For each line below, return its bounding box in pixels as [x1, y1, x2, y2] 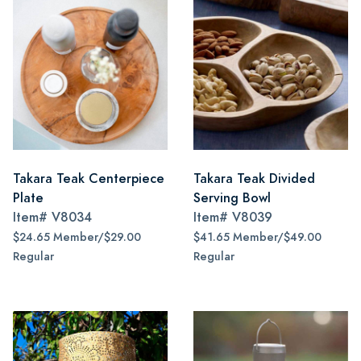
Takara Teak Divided [193, 169, 315, 188]
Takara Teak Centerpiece [13, 169, 164, 188]
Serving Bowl [193, 189, 271, 207]
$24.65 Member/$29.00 [13, 230, 141, 245]
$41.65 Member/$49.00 [193, 230, 322, 245]
